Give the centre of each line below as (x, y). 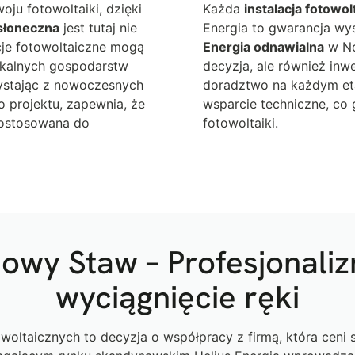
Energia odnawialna (263, 46)
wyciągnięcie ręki (177, 297)
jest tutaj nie (98, 27)
